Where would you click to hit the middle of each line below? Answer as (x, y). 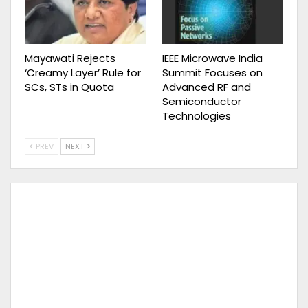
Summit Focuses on (212, 72)
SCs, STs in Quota (69, 87)
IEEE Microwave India (212, 58)
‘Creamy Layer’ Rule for (83, 72)
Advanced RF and (207, 87)
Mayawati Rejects (70, 58)
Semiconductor (202, 101)
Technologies (197, 115)
